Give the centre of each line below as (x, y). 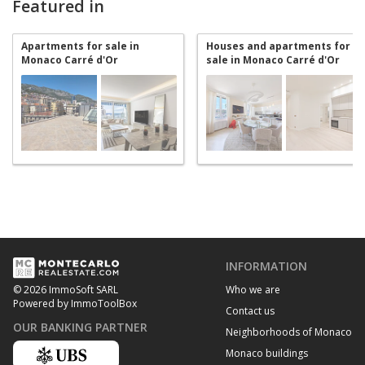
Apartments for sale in (80, 46)
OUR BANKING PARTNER (80, 328)
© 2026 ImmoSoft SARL (66, 290)
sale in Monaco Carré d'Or (273, 59)
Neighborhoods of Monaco (289, 332)
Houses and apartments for (278, 46)
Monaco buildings (267, 353)
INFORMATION (266, 266)
